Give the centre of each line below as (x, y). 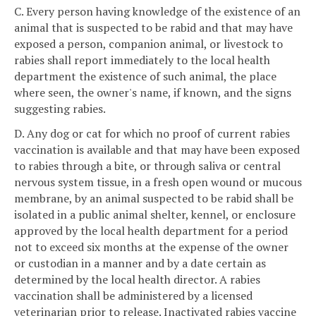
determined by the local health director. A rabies (137, 280)
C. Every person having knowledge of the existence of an (157, 11)
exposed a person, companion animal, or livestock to (148, 43)
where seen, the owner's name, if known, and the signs (153, 92)
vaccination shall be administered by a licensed (133, 296)
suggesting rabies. (60, 108)
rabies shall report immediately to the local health (142, 60)
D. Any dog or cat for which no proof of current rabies (152, 134)
